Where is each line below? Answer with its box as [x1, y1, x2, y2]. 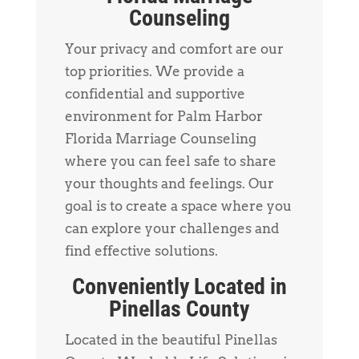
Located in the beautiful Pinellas [64, 331, 277, 348]
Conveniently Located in [71, 272, 287, 300]
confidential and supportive [64, 85, 245, 102]
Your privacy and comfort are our [64, 40, 284, 57]
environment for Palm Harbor [64, 107, 263, 124]
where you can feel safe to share [64, 152, 276, 169]
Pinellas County [109, 295, 250, 322]
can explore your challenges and [64, 220, 280, 236]
